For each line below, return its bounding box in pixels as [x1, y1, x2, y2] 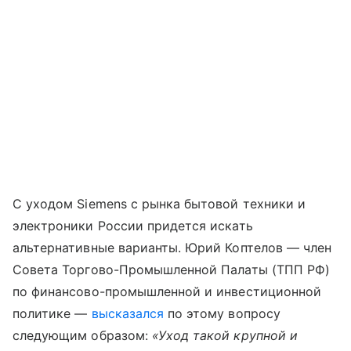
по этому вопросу [164, 305, 280, 321]
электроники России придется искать [13, 217, 253, 233]
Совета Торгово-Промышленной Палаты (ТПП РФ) [13, 261, 331, 277]
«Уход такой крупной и [151, 327, 298, 343]
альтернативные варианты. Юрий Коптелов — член [13, 239, 332, 255]
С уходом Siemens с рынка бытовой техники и [13, 195, 306, 212]
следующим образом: [13, 327, 152, 343]
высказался [91, 305, 165, 321]
